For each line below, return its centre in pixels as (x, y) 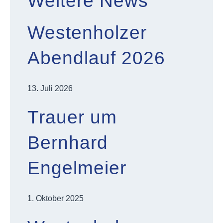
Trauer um (72, 117)
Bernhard (68, 143)
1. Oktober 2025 (56, 198)
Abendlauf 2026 (96, 58)
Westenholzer (87, 33)
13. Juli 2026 (50, 88)
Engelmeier (77, 168)
